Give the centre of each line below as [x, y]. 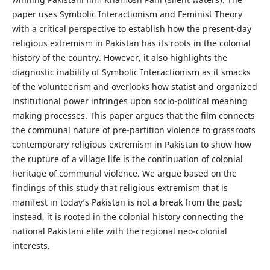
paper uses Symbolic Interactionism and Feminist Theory [127, 14]
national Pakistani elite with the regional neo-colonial [119, 231]
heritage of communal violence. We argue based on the [124, 173]
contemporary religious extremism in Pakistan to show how [131, 144]
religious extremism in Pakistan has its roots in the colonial [131, 43]
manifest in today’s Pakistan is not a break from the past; [127, 202]
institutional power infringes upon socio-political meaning [130, 101]
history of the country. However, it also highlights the [119, 57]
